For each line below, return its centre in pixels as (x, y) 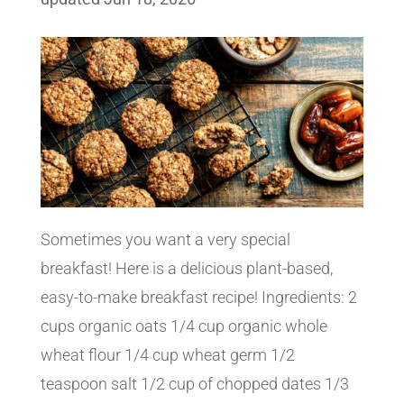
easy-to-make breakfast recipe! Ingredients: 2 (198, 297)
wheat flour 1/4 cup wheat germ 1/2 (167, 354)
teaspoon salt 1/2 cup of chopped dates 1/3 (194, 383)
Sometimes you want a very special (165, 239)
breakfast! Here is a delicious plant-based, (186, 268)
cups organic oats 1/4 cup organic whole (184, 326)
